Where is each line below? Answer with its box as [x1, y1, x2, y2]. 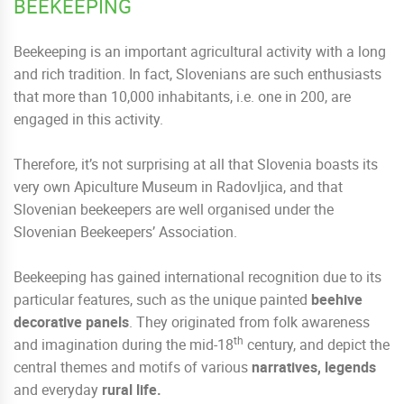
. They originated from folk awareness [129, 312, 370, 333]
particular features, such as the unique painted [14, 289, 311, 310]
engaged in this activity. [14, 109, 163, 130]
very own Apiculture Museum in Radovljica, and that [14, 177, 343, 197]
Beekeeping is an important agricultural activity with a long [14, 41, 386, 62]
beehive [311, 289, 363, 310]
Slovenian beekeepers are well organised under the [14, 199, 334, 220]
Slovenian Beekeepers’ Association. [14, 222, 237, 243]
